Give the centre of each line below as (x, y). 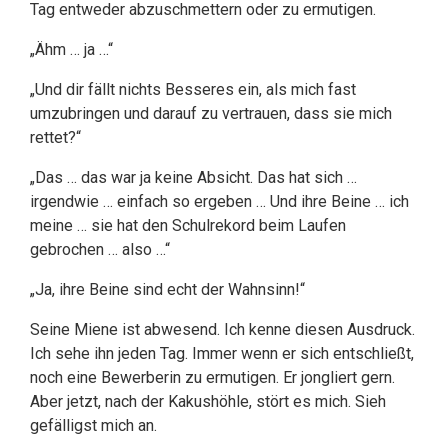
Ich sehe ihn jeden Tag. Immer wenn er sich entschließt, (222, 353)
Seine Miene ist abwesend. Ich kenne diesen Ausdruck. (222, 329)
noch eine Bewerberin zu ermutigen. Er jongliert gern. (212, 377)
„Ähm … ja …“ (71, 49)
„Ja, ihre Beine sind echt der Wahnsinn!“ (167, 289)
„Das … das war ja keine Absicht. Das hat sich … (193, 177)
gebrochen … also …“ (100, 249)
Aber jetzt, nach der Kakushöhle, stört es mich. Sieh (208, 401)
